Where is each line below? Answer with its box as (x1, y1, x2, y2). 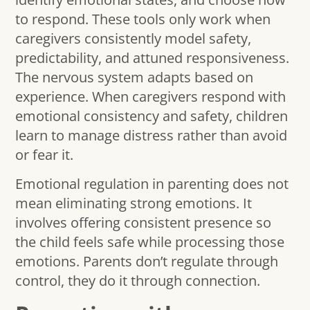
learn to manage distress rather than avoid (15, 126, 288, 145)
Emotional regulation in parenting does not (15, 174, 289, 194)
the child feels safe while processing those (15, 232, 285, 252)
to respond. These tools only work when (15, 10, 271, 29)
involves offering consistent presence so (15, 213, 272, 232)
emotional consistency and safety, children (15, 107, 289, 126)
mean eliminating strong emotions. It (15, 194, 253, 213)
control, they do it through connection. (15, 271, 261, 291)
